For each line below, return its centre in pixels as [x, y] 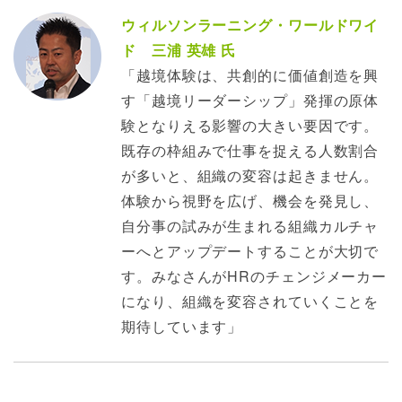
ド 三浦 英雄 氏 [179, 50]
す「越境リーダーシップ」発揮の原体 [250, 100]
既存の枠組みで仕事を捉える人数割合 [250, 151]
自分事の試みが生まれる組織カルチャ [250, 226]
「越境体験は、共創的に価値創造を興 [250, 75]
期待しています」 [182, 327]
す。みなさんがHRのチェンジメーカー [254, 276]
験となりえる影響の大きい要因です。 [250, 126]
